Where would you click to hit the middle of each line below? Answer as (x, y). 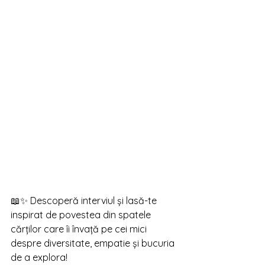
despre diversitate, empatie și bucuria (94, 243)
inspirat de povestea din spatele (82, 215)
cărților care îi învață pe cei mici (80, 229)
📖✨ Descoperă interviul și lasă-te (85, 201)
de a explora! (39, 257)
